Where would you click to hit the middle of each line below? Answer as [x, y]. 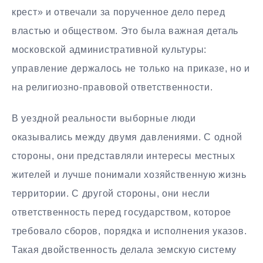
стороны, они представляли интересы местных [124, 156]
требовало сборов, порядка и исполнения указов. [129, 231]
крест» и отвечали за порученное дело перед [119, 12]
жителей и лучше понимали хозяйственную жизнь [129, 175]
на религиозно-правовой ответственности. [112, 87]
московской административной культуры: [109, 50]
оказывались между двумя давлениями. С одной [127, 137]
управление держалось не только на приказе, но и [131, 69]
